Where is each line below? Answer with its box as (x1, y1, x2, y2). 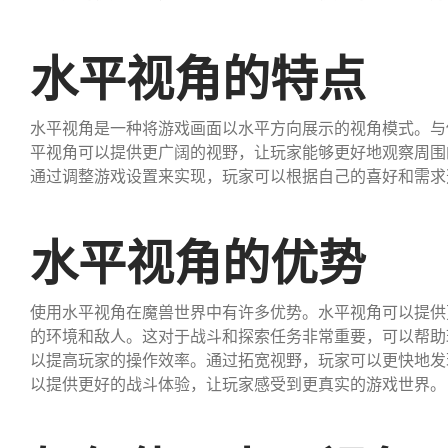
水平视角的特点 (30, 49, 366, 106)
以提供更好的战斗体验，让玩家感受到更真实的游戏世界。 (30, 374, 446, 393)
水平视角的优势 (30, 233, 366, 290)
